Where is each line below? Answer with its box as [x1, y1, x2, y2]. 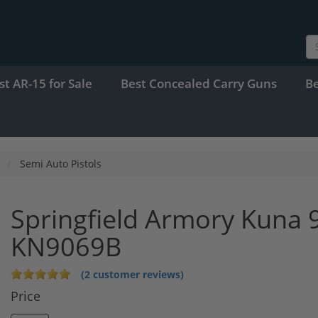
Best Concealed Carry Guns [121, 75, 277, 92]
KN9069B [11, 229, 121, 264]
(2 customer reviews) [81, 267, 184, 281]
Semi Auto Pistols [20, 156, 102, 170]
